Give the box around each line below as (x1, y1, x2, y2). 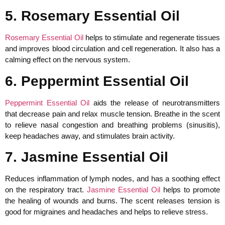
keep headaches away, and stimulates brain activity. (5, 131, 175, 140)
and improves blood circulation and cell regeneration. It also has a (5, 44, 220, 53)
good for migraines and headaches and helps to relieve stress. (5, 207, 208, 216)
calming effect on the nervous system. (5, 55, 130, 64)
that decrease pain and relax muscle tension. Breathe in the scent (5, 109, 220, 118)
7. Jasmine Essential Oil (5, 149, 168, 165)
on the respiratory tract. (5, 185, 87, 194)
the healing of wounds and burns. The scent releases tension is (5, 196, 220, 205)
